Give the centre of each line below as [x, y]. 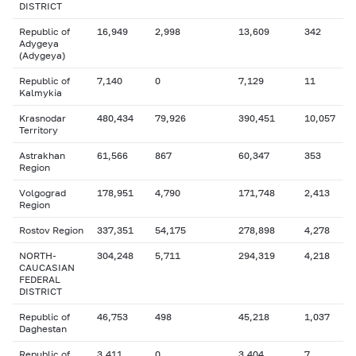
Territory [39, 130]
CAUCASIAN [47, 267]
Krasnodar [43, 118]
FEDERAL [40, 279]
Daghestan [43, 329]
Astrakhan [42, 155]
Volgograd [43, 193]
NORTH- [38, 255]
